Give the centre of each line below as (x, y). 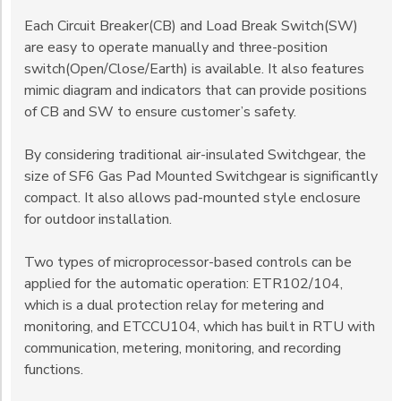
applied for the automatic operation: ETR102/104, (183, 284)
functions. (54, 370)
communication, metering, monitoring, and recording (183, 349)
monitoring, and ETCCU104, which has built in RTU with (200, 327)
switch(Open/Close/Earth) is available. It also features (194, 69)
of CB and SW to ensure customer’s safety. (160, 112)
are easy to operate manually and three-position (176, 48)
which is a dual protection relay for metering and (174, 306)
